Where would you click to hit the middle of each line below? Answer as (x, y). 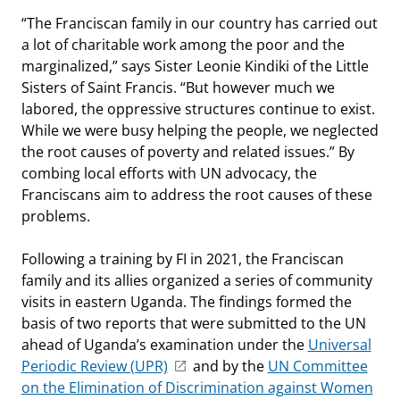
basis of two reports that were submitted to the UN (193, 323)
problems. (59, 216)
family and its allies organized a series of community (196, 280)
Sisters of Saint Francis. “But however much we (178, 87)
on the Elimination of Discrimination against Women (197, 387)
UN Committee (317, 366)
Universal (339, 344)
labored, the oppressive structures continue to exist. (198, 108)
